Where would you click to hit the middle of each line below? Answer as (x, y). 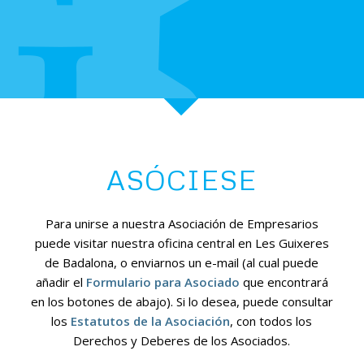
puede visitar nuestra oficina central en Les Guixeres (182, 243)
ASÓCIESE (182, 180)
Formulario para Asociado (162, 282)
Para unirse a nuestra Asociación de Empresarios (182, 223)
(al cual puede (281, 262)
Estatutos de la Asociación (151, 321)
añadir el (61, 282)
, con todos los (271, 321)
